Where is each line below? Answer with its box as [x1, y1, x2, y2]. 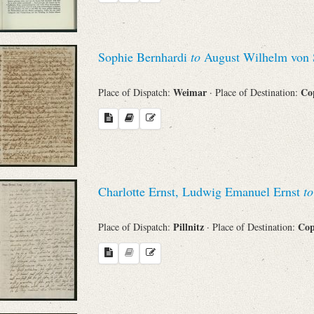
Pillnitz [173, 219, 207, 234]
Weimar [173, 84, 210, 100]
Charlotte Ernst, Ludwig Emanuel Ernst [98, 183, 303, 200]
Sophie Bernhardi [98, 48, 191, 66]
